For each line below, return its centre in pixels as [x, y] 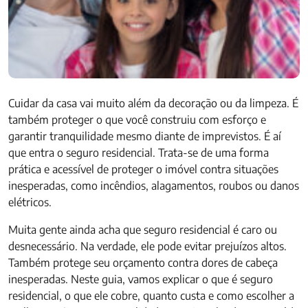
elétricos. [30, 202]
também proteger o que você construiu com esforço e [137, 120]
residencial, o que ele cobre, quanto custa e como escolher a [151, 296]
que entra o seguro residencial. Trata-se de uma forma [139, 153]
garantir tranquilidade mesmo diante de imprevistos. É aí [145, 136]
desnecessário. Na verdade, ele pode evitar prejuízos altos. [147, 246]
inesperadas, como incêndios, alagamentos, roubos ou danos [154, 186]
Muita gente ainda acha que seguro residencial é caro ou [143, 230]
